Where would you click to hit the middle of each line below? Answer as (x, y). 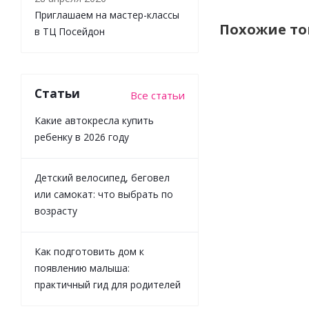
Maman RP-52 (268, 234)
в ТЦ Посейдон (70, 31)
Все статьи (158, 95)
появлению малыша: (82, 268)
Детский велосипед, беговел (102, 177)
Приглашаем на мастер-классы (107, 14)
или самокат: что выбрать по (104, 194)
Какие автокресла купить (94, 120)
